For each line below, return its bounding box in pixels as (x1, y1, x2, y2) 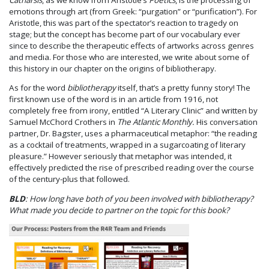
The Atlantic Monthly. (117, 116, 195, 128)
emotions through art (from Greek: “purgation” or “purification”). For (9, 5, 257, 17)
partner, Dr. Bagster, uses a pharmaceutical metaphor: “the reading (9, 128, 257, 139)
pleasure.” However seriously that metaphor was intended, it (9, 151, 232, 162)
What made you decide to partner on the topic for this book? (9, 204, 229, 216)
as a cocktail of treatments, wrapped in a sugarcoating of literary (9, 139, 246, 151)
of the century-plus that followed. (9, 174, 130, 185)
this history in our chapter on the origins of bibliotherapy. (9, 62, 216, 74)
